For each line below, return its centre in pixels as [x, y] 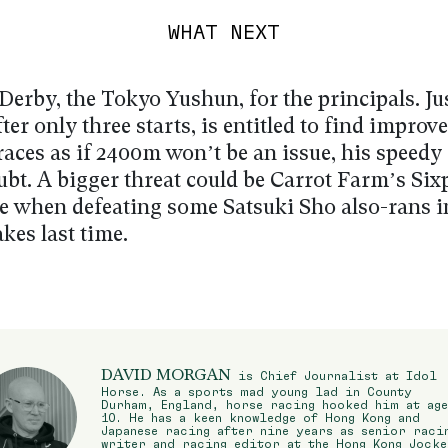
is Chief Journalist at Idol [334, 375]
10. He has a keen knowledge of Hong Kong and [260, 417]
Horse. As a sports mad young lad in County [256, 391]
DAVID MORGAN [166, 375]
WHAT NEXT [224, 31]
